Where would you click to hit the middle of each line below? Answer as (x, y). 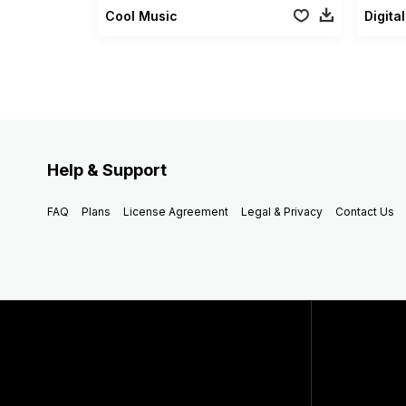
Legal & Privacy (282, 211)
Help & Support (107, 169)
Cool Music (141, 15)
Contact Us (365, 211)
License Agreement (176, 211)
